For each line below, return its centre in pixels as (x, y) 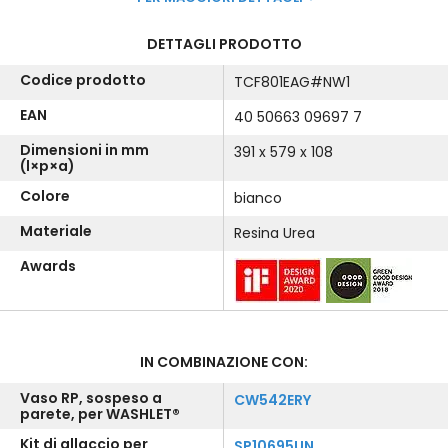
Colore (45, 196)
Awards (48, 266)
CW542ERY (272, 400)
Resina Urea (274, 233)
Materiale (56, 231)
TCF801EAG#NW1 (292, 82)
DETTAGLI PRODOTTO (224, 44)
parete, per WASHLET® (100, 414)
